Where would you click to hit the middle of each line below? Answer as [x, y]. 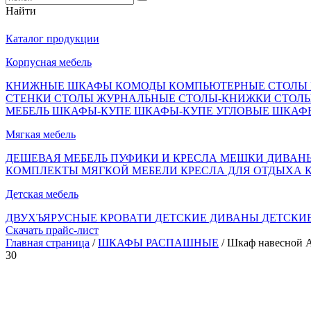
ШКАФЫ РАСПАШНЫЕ [158, 243]
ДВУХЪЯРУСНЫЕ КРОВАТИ [80, 218]
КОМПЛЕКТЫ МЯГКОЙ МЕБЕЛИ [93, 170]
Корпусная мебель [49, 62]
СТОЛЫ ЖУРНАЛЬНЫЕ [116, 98]
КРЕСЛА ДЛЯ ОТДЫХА [243, 170]
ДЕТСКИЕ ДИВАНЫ [208, 218]
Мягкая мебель [41, 134]
